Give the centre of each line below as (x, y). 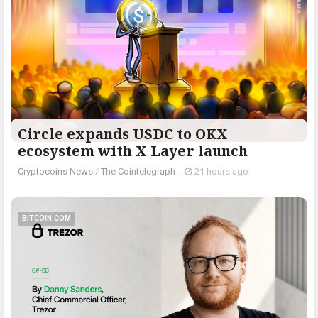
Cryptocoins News (55, 171)
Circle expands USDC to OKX (123, 133)
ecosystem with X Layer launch (133, 150)
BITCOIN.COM (46, 218)
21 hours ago (220, 171)
